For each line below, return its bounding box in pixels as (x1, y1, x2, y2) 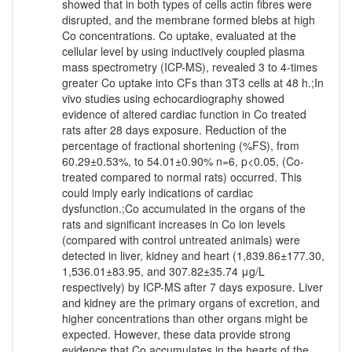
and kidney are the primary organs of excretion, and (62, 295, 320, 311)
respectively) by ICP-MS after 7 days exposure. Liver (62, 279, 323, 295)
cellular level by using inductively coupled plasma (62, 43, 305, 60)
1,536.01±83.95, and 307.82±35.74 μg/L (62, 263, 265, 280)
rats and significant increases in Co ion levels (62, 216, 285, 233)
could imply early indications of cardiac (62, 185, 253, 201)
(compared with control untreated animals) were (62, 232, 300, 248)
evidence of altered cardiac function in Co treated (62, 106, 306, 123)
